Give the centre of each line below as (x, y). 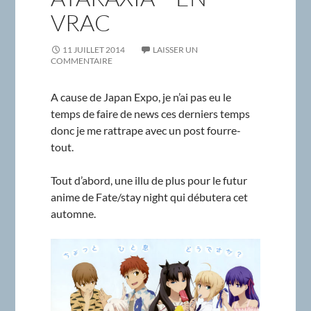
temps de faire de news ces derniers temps (150, 114)
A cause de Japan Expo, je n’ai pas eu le (141, 97)
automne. (73, 214)
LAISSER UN (175, 50)
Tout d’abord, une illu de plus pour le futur (149, 180)
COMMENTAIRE (81, 61)
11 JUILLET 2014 (93, 50)
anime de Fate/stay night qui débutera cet (149, 197)
